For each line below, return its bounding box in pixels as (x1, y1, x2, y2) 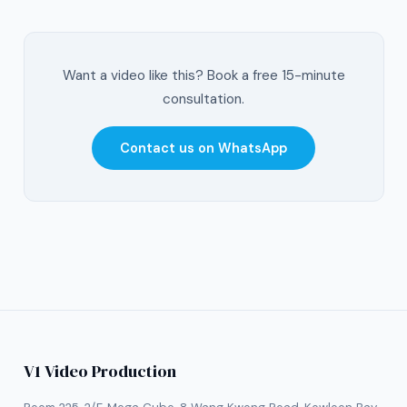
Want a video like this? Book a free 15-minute (62, 66, 345, 85)
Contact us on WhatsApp (120, 140, 287, 157)
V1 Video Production (23, 360, 176, 383)
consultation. (163, 90, 244, 109)
